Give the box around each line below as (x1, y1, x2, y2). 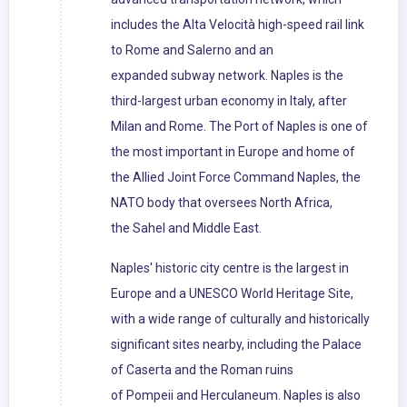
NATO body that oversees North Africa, (111, 195, 333, 211)
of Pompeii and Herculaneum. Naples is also (111, 388, 361, 403)
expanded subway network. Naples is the (111, 68, 343, 84)
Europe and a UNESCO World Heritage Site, (111, 286, 353, 302)
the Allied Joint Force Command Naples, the (111, 170, 361, 185)
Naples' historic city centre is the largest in (111, 261, 349, 276)
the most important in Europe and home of (111, 144, 355, 160)
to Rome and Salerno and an (111, 43, 273, 58)
